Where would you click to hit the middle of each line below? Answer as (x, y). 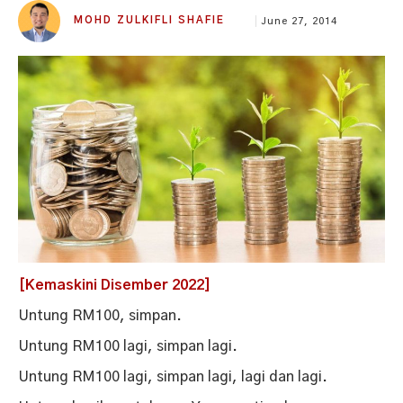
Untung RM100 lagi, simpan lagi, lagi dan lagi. (173, 376)
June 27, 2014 (300, 21)
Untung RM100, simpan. (100, 315)
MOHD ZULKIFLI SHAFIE (150, 20)
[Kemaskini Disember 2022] (115, 285)
